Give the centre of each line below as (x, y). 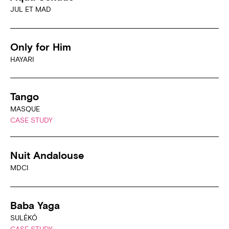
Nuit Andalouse (47, 155)
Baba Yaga (35, 205)
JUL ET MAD (31, 9)
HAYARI (22, 59)
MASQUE (25, 109)
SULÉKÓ (24, 217)
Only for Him (41, 47)
